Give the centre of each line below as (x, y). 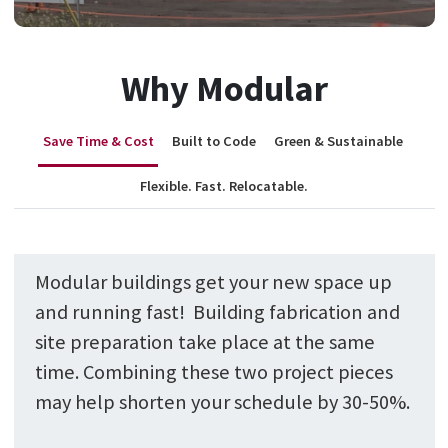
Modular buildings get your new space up (213, 282)
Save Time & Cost (98, 140)
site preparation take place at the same (204, 342)
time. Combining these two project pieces (213, 372)
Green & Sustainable (339, 140)
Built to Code (213, 140)
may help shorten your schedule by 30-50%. (222, 402)
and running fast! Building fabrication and (217, 312)
